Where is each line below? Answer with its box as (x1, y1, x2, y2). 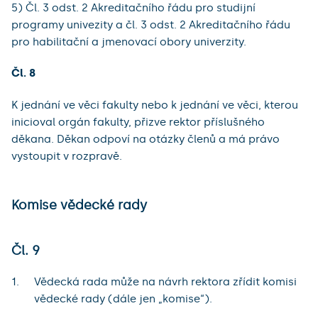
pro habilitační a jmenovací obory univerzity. (11, 35, 246, 49)
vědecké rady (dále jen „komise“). (34, 292, 212, 306)
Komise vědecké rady (11, 197, 147, 213)
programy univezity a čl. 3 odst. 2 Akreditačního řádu (11, 18, 290, 32)
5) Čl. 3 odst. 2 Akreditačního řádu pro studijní (11, 1, 256, 15)
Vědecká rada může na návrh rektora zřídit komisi (34, 275, 297, 289)
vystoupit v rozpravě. (11, 149, 122, 163)
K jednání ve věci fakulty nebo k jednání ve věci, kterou (11, 98, 298, 111)
